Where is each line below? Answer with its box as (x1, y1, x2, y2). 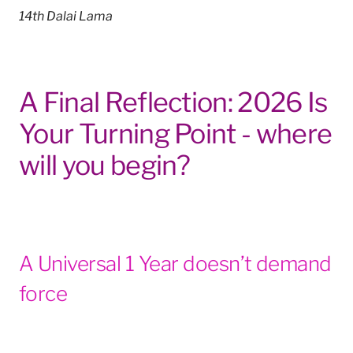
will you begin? (19, 143, 191, 183)
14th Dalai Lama (19, 5, 113, 24)
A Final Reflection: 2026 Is (19, 80, 328, 120)
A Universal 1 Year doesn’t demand (19, 247, 332, 277)
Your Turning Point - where (19, 111, 333, 151)
